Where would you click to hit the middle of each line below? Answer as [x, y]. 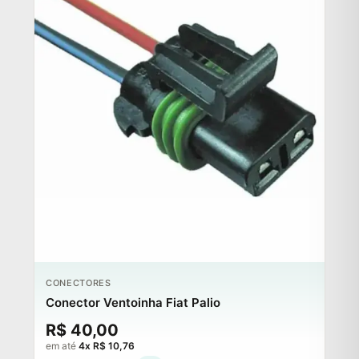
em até [62, 345]
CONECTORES [79, 282]
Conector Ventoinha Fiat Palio [133, 302]
